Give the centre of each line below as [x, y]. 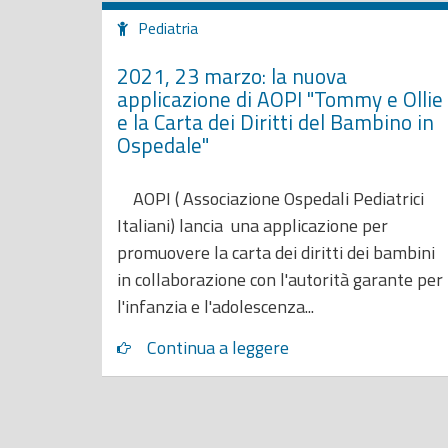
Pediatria [168, 28]
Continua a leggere [218, 347]
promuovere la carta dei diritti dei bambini [276, 252]
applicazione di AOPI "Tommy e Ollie [280, 98]
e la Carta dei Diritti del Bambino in [275, 121]
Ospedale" [163, 144]
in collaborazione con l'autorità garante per [280, 279]
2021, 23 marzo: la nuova [232, 75]
